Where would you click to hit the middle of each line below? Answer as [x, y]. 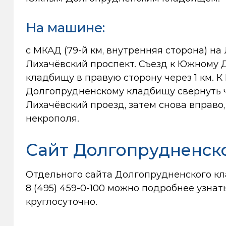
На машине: [65, 28]
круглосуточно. [61, 202]
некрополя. [52, 119]
